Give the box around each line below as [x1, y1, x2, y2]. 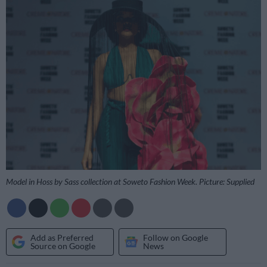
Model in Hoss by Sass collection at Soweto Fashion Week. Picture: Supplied [6, 176, 254, 187]
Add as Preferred [30, 232, 94, 243]
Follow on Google [143, 232, 208, 243]
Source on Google [30, 240, 95, 251]
